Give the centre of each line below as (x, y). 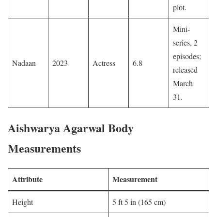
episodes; (187, 56)
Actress (104, 63)
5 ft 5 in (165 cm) (139, 202)
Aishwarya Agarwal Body (71, 128)
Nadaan (24, 63)
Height (23, 202)
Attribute (27, 179)
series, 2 (185, 43)
